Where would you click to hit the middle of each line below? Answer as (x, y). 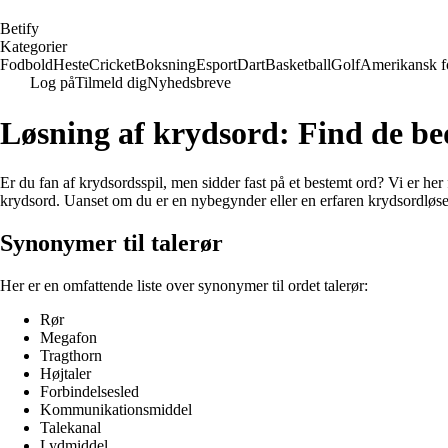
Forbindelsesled (89, 391)
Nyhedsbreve (189, 82)
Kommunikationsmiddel (116, 409)
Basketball (298, 64)
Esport (216, 64)
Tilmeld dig (111, 82)
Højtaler (65, 373)
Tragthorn (71, 355)
